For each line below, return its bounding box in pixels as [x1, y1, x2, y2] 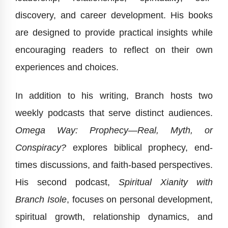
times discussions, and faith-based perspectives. [15, 160, 213, 170]
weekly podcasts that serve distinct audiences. [15, 108, 213, 119]
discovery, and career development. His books [15, 10, 213, 21]
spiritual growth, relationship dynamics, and [15, 212, 213, 222]
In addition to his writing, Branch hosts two [15, 91, 213, 101]
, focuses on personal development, [66, 194, 213, 205]
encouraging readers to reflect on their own [15, 45, 213, 55]
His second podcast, [15, 177, 119, 188]
